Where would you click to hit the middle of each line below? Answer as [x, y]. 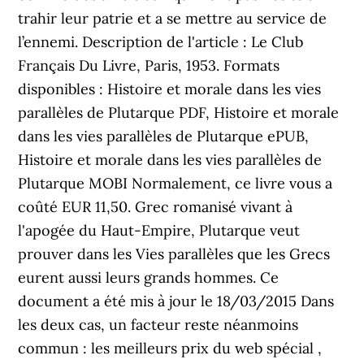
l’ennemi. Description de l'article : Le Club [161, 42]
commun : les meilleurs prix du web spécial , [170, 348]
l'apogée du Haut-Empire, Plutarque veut [159, 230]
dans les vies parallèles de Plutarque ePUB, [164, 136]
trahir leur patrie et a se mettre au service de [173, 18]
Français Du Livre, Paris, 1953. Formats [149, 65]
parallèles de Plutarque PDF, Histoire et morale [179, 113]
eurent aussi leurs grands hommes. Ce [149, 277]
